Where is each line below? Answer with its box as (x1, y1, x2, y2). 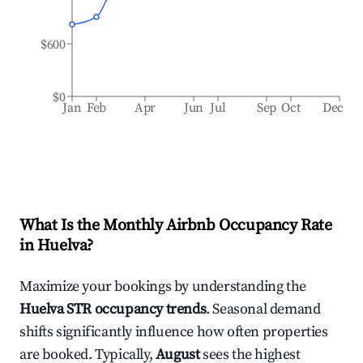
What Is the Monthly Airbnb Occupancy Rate (19, 216, 332, 236)
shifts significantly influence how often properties (19, 322, 328, 341)
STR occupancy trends (63, 300, 207, 318)
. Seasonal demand (206, 300, 321, 318)
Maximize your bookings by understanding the (19, 277, 306, 296)
